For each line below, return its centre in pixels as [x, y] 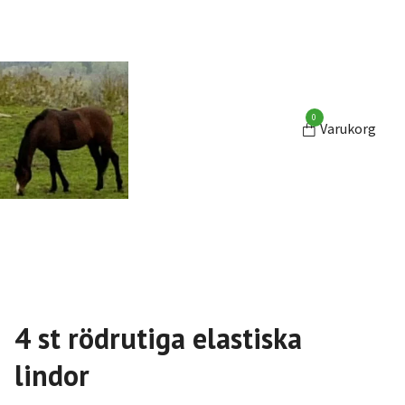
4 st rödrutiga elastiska [158, 338]
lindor [52, 375]
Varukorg [348, 129]
